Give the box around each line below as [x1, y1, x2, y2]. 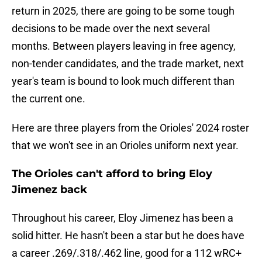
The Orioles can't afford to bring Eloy [12, 167, 212, 181]
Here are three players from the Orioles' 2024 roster [12, 122, 249, 135]
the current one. [12, 92, 85, 105]
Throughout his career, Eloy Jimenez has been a [12, 212, 233, 225]
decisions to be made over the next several [12, 22, 210, 35]
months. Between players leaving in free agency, [12, 40, 236, 53]
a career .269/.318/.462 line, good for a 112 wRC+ [12, 247, 242, 260]
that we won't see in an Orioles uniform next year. [12, 139, 239, 152]
